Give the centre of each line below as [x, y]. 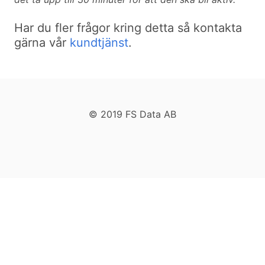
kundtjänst [99, 43]
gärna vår [42, 43]
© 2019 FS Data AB [132, 114]
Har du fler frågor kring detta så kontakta [128, 28]
